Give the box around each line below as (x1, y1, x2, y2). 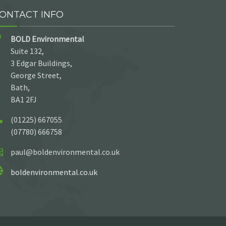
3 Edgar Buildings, (11, 58, 72, 68)
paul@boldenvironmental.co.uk (11, 146, 120, 157)
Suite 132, (11, 45, 44, 56)
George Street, (11, 70, 62, 80)
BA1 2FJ (11, 94, 37, 104)
